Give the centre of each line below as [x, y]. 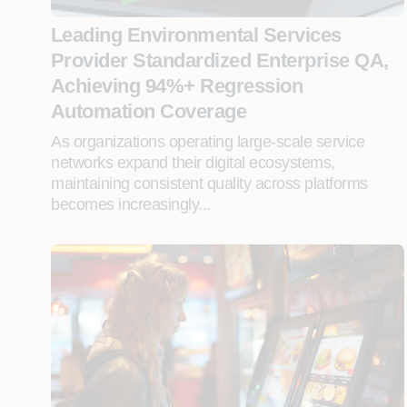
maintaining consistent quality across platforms [209, 184]
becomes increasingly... [131, 204]
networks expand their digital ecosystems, [193, 163]
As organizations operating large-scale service [208, 142]
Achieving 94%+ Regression [177, 86]
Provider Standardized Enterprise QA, [220, 60]
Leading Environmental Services [196, 35]
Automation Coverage [149, 111]
